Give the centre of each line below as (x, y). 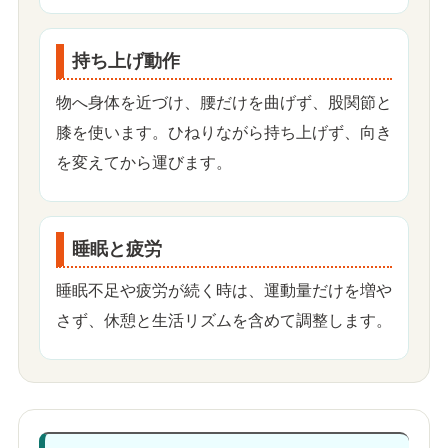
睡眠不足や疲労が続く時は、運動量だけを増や (224, 291)
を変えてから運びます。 (144, 163)
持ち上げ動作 (126, 61)
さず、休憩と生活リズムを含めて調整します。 (224, 321)
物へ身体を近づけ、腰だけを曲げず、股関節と (224, 103)
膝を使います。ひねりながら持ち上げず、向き (224, 133)
